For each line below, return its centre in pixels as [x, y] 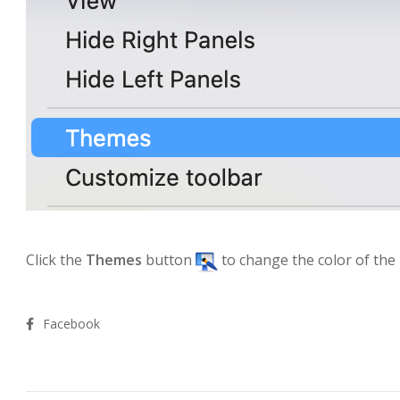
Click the [56, 259]
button [171, 259]
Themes [116, 259]
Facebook [71, 323]
